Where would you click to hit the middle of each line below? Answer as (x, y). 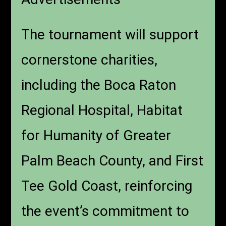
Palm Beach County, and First (112, 160)
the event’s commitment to (105, 211)
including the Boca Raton (99, 85)
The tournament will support (110, 34)
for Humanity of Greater (96, 135)
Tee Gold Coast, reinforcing (107, 186)
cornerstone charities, (90, 60)
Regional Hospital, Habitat (102, 110)
